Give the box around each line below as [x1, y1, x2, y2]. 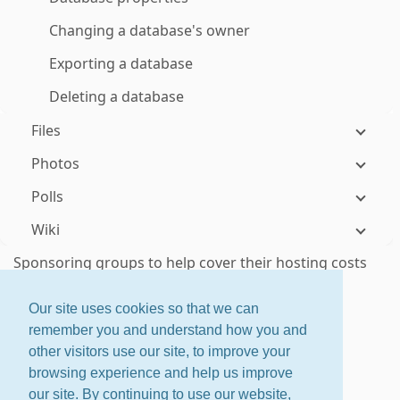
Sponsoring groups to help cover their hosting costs [13, 253, 367, 272]
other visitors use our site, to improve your [29, 344, 290, 360]
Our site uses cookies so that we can [29, 301, 259, 317]
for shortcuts [198, 330, 271, 346]
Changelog [168, 376, 229, 392]
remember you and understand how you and [29, 322, 307, 338]
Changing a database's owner [49, 21, 250, 40]
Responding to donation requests [13, 286, 241, 305]
